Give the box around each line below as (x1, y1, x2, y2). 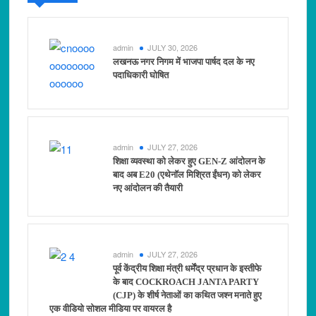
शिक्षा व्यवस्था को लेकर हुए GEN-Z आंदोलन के (113, 156, 266, 167)
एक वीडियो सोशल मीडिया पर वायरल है (49, 303, 172, 315)
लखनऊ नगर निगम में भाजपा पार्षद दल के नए (113, 56, 255, 68)
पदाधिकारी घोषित (113, 70, 169, 81)
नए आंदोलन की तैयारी (113, 183, 183, 194)
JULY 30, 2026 (147, 42, 198, 54)
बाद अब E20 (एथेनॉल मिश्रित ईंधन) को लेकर (113, 169, 262, 181)
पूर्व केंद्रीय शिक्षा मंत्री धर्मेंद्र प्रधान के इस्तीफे (113, 263, 262, 274)
